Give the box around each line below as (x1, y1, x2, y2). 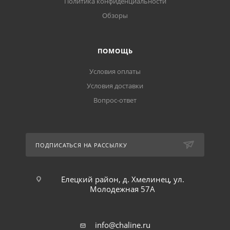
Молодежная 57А (90, 184, 155, 195)
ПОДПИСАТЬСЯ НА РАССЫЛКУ (35, 141, 127, 149)
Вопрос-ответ (93, 95, 137, 105)
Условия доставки (87, 81, 143, 91)
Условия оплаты (89, 67, 141, 76)
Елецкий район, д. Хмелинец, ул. (61, 174, 184, 185)
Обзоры (102, 11, 128, 21)
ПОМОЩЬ (97, 46, 133, 56)
